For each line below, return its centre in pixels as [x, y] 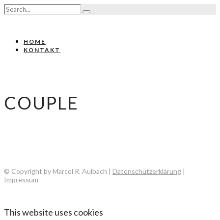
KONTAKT [42, 50]
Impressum [21, 180]
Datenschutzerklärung [147, 171]
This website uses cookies [54, 212]
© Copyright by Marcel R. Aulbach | [58, 171]
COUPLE [41, 103]
